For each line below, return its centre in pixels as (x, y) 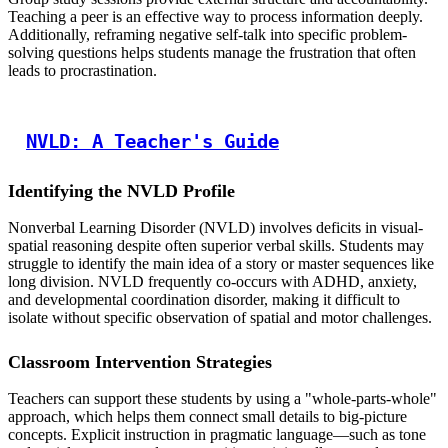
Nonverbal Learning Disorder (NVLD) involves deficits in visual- (215, 228)
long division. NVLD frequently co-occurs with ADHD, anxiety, (212, 282)
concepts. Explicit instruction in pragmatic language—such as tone (217, 435)
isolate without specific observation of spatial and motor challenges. (220, 318)
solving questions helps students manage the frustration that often (212, 53)
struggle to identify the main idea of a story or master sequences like (221, 264)
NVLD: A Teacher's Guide (152, 142)
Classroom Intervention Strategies (140, 362)
